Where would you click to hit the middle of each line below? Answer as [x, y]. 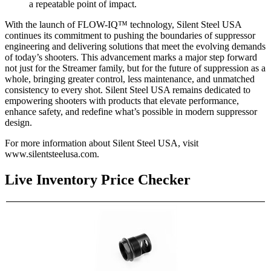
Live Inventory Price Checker [98, 180]
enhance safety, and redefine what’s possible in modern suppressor [131, 112]
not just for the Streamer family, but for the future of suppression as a [135, 68]
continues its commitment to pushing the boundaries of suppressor [130, 36]
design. [18, 123]
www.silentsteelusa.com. [52, 154]
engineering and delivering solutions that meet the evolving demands [135, 47]
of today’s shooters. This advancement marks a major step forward [131, 57]
